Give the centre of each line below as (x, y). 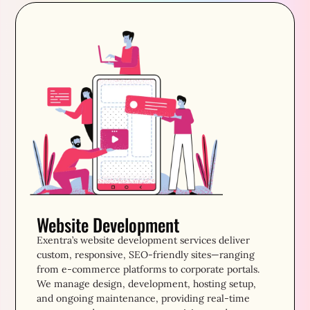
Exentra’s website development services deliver (144, 240)
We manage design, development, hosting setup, (147, 284)
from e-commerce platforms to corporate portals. (148, 270)
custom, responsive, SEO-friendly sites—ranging (146, 255)
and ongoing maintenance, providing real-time (144, 299)
